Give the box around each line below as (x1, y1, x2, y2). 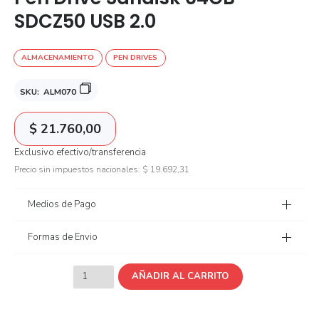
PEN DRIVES (113, 52, 158, 63)
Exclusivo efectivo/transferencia (14, 145, 146, 159)
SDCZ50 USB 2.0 (14, 9, 156, 35)
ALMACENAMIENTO (21, 52, 95, 63)
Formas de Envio (28, 231, 98, 244)
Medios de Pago (28, 198, 96, 211)
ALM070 (43, 85, 77, 98)
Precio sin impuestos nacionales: (14, 164, 142, 176)
